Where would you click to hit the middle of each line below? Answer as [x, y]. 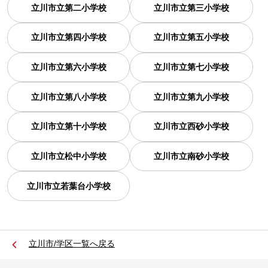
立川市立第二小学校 [68, 7]
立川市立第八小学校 [68, 97]
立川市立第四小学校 [68, 37]
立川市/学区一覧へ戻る [71, 244]
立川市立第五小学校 [192, 37]
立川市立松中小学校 [68, 156]
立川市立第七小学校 [192, 67]
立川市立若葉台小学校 [68, 186]
